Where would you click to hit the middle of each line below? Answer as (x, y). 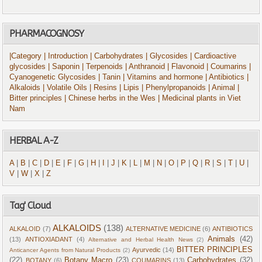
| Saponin (64, 67)
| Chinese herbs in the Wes (110, 99)
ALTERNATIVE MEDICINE (163, 229)
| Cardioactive (213, 56)
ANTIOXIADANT (49, 239)
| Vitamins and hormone (163, 77)
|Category (26, 56)
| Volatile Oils (66, 88)
